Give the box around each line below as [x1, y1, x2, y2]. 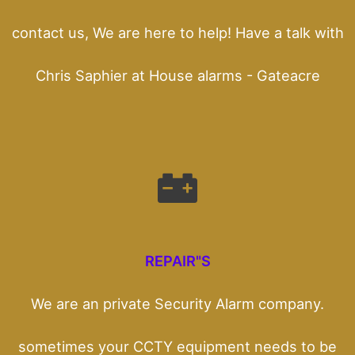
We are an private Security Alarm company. [31, 294, 324, 312]
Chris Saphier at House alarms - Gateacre [35, 66, 320, 84]
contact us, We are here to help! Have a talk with [11, 23, 344, 41]
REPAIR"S [144, 251, 211, 269]
